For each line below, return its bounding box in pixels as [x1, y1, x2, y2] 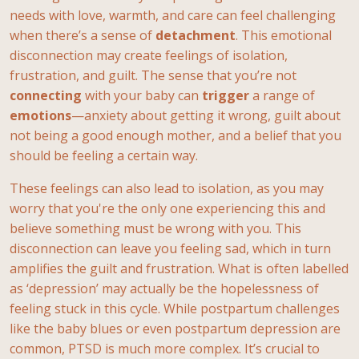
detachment [155, 26, 236, 44]
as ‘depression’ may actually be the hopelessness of [10, 279, 319, 297]
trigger [202, 86, 249, 104]
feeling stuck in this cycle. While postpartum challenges [10, 299, 340, 317]
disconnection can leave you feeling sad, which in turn [10, 239, 331, 257]
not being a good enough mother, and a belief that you [10, 126, 341, 144]
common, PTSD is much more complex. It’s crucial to [10, 339, 320, 357]
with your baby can [82, 86, 202, 104]
